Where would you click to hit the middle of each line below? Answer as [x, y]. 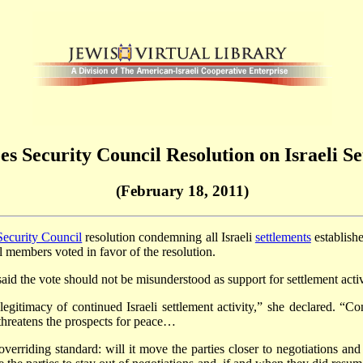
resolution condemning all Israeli [169, 237]
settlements [283, 237]
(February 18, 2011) [182, 190]
